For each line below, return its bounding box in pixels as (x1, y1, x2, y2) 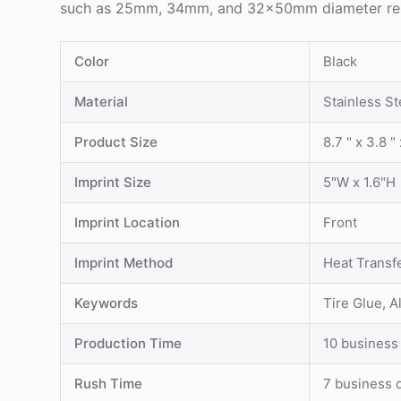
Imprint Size (74, 174, 152, 192)
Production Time (74, 335, 183, 353)
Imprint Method (74, 254, 174, 272)
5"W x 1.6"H (323, 174, 397, 192)
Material (74, 93, 129, 111)
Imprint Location (74, 214, 181, 232)
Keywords (74, 294, 139, 312)
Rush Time (74, 375, 143, 393)
